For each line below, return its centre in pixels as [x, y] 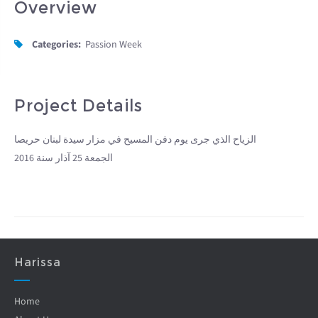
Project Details [78, 105]
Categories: [56, 44]
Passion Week [114, 44]
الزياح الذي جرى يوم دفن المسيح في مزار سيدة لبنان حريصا [135, 139]
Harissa [38, 262]
